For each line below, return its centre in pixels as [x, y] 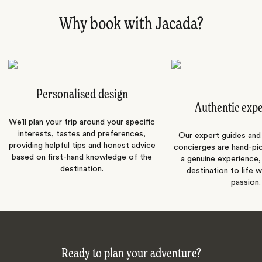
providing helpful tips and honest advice [82, 146]
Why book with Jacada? [131, 25]
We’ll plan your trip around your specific [82, 123]
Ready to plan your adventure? [131, 254]
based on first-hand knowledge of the [82, 158]
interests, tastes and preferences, [82, 134]
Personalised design [82, 95]
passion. [246, 183]
